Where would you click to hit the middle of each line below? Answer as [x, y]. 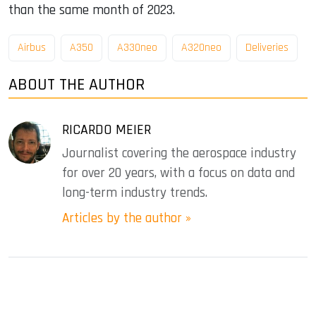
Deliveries [267, 47]
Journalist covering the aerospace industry [179, 153]
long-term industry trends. [135, 193]
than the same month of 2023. [92, 11]
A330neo [137, 47]
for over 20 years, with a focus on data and [178, 173]
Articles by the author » [127, 218]
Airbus [32, 47]
